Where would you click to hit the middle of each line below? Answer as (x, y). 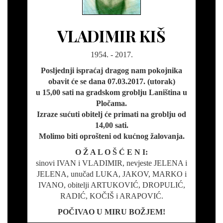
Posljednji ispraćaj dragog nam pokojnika (111, 71)
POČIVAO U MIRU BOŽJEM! (111, 212)
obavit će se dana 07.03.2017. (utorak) (111, 82)
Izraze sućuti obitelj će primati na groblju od (111, 114)
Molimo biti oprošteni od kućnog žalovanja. (111, 136)
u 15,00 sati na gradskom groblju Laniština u (111, 93)
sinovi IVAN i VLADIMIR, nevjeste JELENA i (111, 163)
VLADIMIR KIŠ (111, 36)
